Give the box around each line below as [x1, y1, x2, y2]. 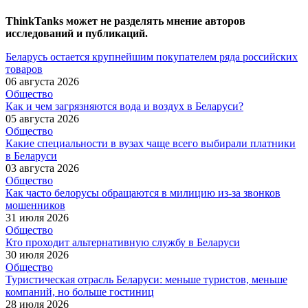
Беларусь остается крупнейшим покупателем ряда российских [5, 50, 298, 63]
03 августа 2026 [5, 162, 79, 174]
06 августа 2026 [5, 75, 79, 87]
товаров [5, 63, 43, 75]
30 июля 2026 [5, 248, 69, 261]
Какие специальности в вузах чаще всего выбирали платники [5, 137, 296, 149]
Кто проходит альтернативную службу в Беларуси [5, 236, 240, 248]
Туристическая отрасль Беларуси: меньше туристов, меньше [5, 273, 287, 285]
